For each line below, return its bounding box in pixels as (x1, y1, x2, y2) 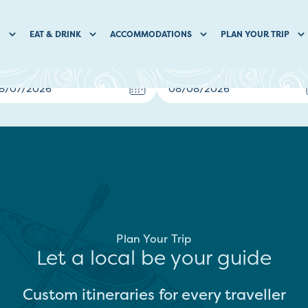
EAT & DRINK (29, 28, 81, 40)
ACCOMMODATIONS (109, 28, 192, 40)
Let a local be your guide (36, 244, 272, 271)
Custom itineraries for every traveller (22, 284, 286, 305)
